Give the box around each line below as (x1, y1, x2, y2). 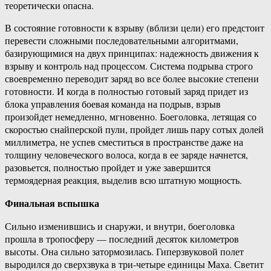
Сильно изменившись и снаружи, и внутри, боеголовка (5, 220, 235, 233)
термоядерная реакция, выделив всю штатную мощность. (5, 174, 242, 187)
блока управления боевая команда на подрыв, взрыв (5, 97, 221, 111)
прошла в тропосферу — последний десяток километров (5, 232, 239, 246)
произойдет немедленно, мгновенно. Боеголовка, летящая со (5, 110, 256, 123)
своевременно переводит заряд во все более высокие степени (5, 72, 259, 85)
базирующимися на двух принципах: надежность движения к (5, 47, 259, 60)
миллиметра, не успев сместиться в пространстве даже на (5, 135, 243, 149)
